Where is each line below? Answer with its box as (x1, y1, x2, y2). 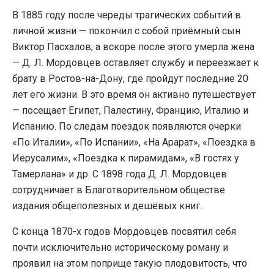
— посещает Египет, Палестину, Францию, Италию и (12, 105, 248, 117)
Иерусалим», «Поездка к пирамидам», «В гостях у (12, 152, 239, 165)
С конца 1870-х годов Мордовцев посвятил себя (12, 226, 236, 238)
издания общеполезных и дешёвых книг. (12, 200, 202, 212)
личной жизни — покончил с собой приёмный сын (12, 25, 240, 37)
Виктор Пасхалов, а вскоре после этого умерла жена (12, 41, 254, 53)
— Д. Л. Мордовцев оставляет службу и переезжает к (12, 57, 259, 69)
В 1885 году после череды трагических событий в (12, 9, 241, 21)
